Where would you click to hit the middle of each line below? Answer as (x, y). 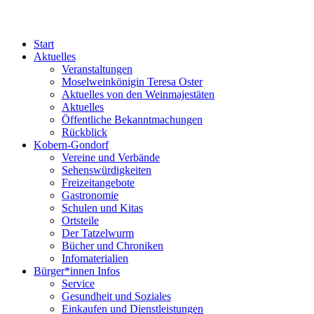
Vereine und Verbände (111, 157)
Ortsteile (80, 220)
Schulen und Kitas (102, 207)
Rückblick (84, 132)
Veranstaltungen (97, 69)
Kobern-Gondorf (71, 144)
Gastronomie (90, 195)
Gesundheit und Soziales (116, 296)
